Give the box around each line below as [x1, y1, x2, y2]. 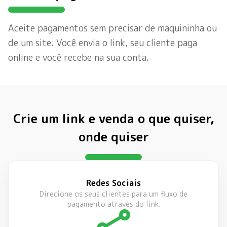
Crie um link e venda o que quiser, [13, 110, 214, 128]
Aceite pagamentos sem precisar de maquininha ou [8, 22, 217, 35]
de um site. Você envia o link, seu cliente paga [8, 36, 197, 50]
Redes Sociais [86, 177, 141, 189]
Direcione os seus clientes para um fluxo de [40, 189, 187, 199]
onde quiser [78, 128, 149, 146]
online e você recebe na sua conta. [8, 51, 149, 64]
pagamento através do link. [67, 199, 160, 209]
